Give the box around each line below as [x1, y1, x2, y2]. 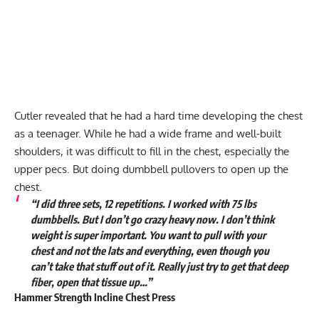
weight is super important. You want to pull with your [30, 229, 266, 242]
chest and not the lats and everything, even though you [30, 244, 269, 258]
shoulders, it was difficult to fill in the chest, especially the [14, 145, 289, 159]
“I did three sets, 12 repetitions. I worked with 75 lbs [30, 197, 256, 211]
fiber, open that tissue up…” [30, 276, 152, 289]
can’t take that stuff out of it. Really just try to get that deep [30, 260, 288, 273]
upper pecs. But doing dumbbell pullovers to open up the [14, 162, 288, 177]
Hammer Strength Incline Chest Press [14, 291, 175, 304]
